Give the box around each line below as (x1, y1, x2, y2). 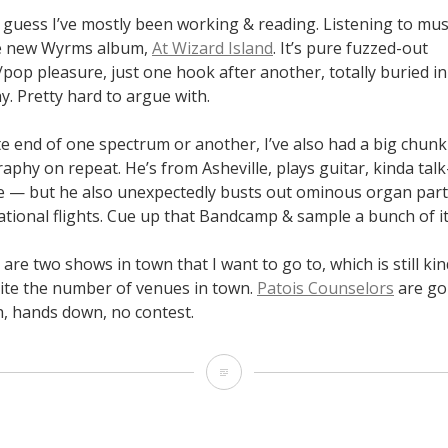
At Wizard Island (152, 36, 273, 59)
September (231, 359, 314, 382)
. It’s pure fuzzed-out (273, 36, 428, 59)
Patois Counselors (257, 276, 394, 299)
